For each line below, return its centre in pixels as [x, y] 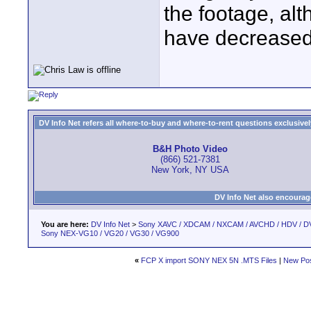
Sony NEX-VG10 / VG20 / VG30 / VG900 [110, 233]
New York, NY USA [190, 170]
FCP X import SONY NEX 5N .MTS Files [209, 260]
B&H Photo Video [190, 149]
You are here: [65, 224]
